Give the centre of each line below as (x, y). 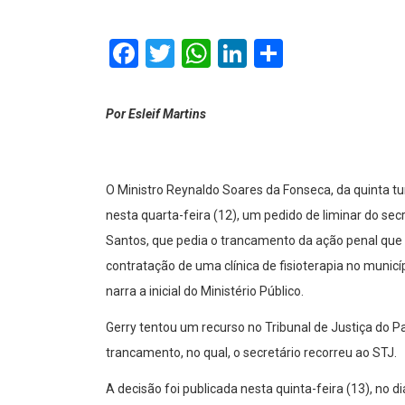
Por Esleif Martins (157, 113)
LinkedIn (300, 53)
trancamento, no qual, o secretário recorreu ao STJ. (251, 352)
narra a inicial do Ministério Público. (205, 291)
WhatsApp (276, 53)
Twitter (219, 53)
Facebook (198, 53)
